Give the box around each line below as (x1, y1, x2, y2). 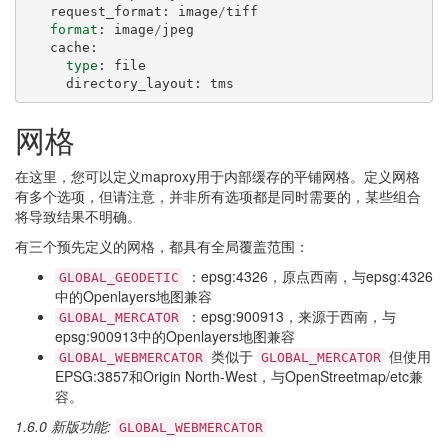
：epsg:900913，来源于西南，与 (183, 306, 396, 326)
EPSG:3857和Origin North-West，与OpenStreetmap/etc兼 (55, 366, 423, 386)
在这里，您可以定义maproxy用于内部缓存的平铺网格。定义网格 (15, 166, 420, 186)
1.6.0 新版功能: (15, 416, 115, 436)
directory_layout (65, 75, 194, 91)
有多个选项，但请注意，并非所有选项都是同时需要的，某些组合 (15, 186, 421, 206)
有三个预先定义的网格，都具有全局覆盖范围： (15, 236, 309, 256)
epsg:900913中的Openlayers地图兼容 (55, 326, 295, 346)
